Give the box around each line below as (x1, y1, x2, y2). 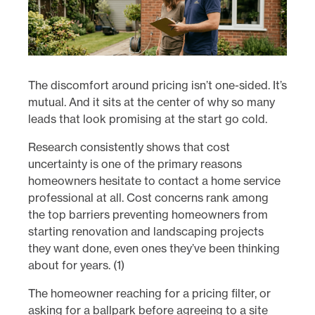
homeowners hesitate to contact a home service (28, 173, 281, 188)
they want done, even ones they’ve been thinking (28, 240, 280, 255)
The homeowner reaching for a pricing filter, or (28, 285, 271, 300)
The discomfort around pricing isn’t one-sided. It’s (28, 77, 287, 92)
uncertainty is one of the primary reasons (28, 156, 242, 171)
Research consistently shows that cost (28, 139, 230, 154)
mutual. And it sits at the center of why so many (28, 94, 275, 109)
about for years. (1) (28, 257, 124, 272)
